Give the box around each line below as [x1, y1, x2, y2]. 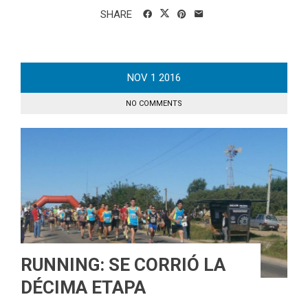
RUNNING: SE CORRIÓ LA [21, 254, 225, 276]
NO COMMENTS [126, 98, 182, 108]
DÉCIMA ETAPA [21, 277, 146, 298]
